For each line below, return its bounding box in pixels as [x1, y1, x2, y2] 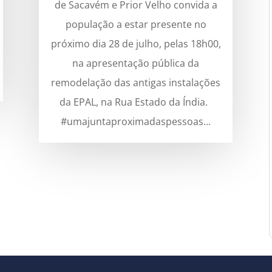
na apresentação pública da [72, 56, 200, 70]
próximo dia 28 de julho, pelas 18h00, [50, 36, 221, 50]
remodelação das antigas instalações [51, 75, 221, 89]
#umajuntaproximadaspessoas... [61, 114, 211, 128]
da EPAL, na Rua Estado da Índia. [59, 95, 212, 109]
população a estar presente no [65, 17, 206, 31]
